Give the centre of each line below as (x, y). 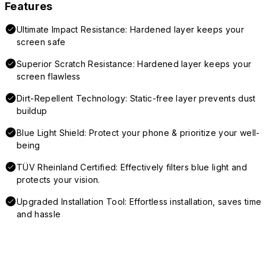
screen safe (41, 42)
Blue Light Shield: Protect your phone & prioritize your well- (138, 133)
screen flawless (49, 77)
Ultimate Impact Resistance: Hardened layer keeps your (130, 30)
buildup (32, 111)
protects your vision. (58, 180)
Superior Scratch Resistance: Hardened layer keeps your (134, 64)
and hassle (39, 214)
